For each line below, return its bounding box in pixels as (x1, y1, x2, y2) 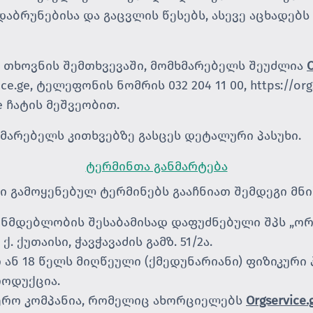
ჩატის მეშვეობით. (3, 97, 119, 112)
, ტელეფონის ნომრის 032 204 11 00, (30, 78, 250, 93)
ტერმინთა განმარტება (85, 159, 228, 174)
